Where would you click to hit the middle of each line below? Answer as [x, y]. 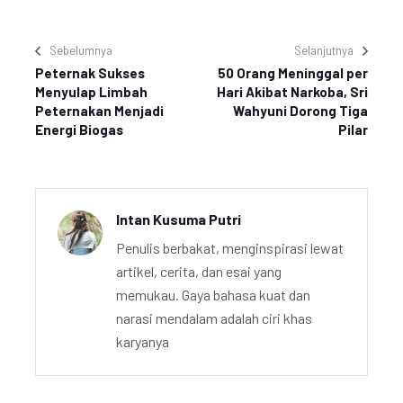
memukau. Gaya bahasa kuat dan [213, 295]
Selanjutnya [324, 50]
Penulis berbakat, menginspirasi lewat [230, 248]
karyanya [143, 341]
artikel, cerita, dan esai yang [199, 271]
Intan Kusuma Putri [179, 219]
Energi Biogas [79, 130]
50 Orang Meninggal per [293, 73]
